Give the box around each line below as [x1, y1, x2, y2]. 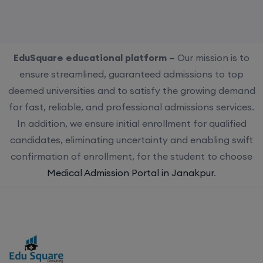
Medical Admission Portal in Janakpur [47, 166, 214, 178]
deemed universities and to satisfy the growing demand [8, 84, 255, 96]
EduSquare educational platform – [14, 51, 177, 63]
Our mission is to [177, 51, 249, 63]
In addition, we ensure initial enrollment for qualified [16, 117, 247, 129]
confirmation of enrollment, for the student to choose [11, 150, 252, 162]
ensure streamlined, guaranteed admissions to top [19, 68, 244, 80]
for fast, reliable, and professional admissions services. [9, 100, 254, 113]
